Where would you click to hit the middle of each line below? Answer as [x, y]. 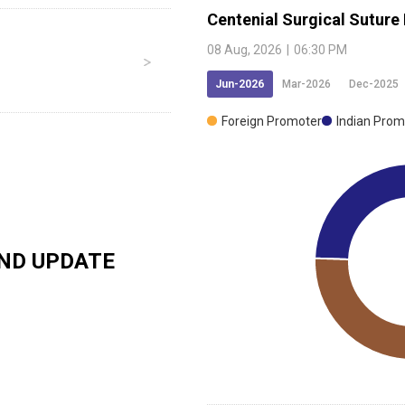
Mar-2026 [306, 85]
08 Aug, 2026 [245, 50]
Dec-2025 [374, 85]
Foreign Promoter [272, 122]
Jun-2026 [240, 85]
